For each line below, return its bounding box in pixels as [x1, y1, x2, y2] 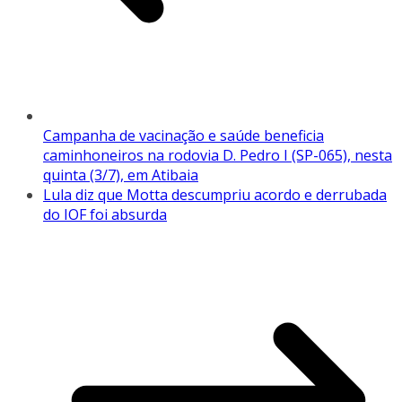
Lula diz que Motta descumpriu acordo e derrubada [43, 184, 387, 205]
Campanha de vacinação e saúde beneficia [43, 125, 324, 145]
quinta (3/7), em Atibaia [43, 164, 198, 185]
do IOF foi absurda [43, 204, 167, 224]
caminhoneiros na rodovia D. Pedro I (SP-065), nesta [43, 144, 392, 165]
